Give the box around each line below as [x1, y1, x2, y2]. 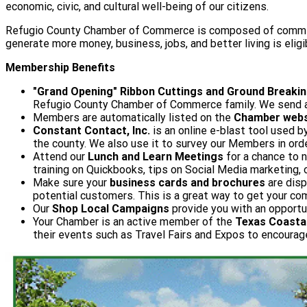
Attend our [33, 150, 88, 164]
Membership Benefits [5, 61, 115, 75]
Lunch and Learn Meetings [88, 150, 223, 164]
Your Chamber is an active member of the [33, 215, 235, 229]
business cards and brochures [107, 176, 265, 190]
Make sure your [33, 176, 107, 190]
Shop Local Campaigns [52, 202, 169, 216]
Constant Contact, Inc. [33, 124, 150, 138]
